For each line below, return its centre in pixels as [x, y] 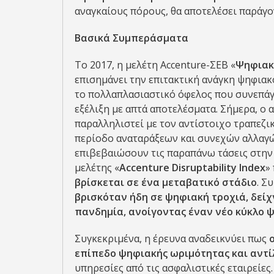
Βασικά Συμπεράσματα [131, 38]
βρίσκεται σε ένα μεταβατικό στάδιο [166, 182]
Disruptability [204, 168]
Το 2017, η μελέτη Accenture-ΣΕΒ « [155, 65]
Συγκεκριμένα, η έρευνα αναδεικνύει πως [172, 239]
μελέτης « [97, 168]
